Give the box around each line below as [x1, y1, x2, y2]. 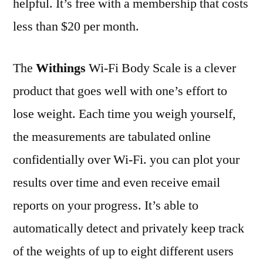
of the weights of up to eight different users [13, 242, 234, 259]
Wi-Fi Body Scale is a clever [86, 59, 236, 76]
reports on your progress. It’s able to [13, 197, 198, 214]
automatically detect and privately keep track [13, 220, 244, 237]
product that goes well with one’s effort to [13, 82, 227, 99]
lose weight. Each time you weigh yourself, [13, 105, 236, 122]
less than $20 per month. [13, 18, 139, 35]
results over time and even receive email [13, 174, 220, 191]
